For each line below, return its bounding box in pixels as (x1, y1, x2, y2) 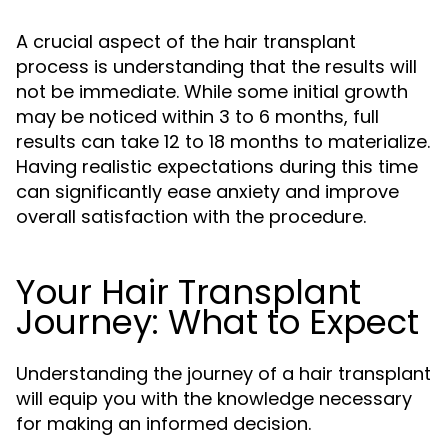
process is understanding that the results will (16, 54, 417, 79)
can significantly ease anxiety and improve (16, 179, 399, 204)
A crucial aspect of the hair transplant (16, 29, 356, 54)
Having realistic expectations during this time (16, 154, 418, 179)
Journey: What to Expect (16, 298, 419, 346)
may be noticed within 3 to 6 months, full (16, 104, 379, 129)
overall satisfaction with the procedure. (16, 204, 366, 229)
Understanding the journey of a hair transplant (16, 361, 431, 386)
